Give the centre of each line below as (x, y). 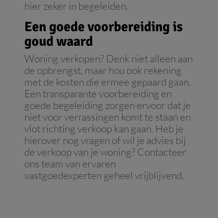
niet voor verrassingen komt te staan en (108, 117)
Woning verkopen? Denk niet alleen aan (109, 59)
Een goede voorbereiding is (103, 27)
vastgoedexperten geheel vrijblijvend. (104, 175)
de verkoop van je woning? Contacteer (105, 152)
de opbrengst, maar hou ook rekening (103, 70)
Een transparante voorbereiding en (98, 94)
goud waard (59, 42)
